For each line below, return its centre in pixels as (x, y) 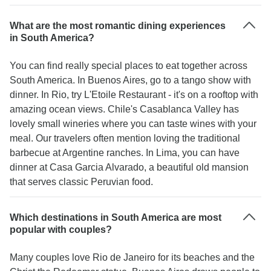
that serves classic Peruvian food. (81, 182)
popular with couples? (61, 230)
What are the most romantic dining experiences (118, 26)
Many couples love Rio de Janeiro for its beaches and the (132, 257)
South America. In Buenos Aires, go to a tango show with (130, 80)
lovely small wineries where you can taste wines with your (133, 124)
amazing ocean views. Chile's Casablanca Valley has (124, 109)
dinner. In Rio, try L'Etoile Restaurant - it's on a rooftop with (134, 95)
